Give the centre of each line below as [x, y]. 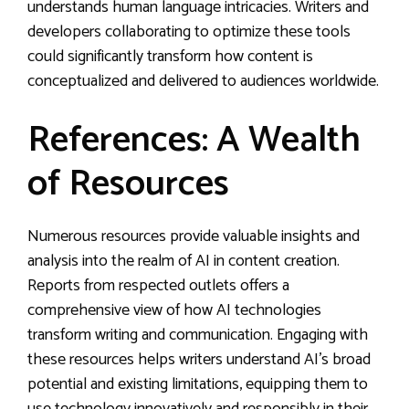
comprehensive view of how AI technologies [174, 310]
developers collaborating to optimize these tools [189, 32]
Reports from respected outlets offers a [158, 286]
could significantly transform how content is [170, 57]
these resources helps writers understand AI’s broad [199, 360]
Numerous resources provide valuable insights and [194, 236]
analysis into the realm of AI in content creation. [184, 261]
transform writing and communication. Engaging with [198, 335]
